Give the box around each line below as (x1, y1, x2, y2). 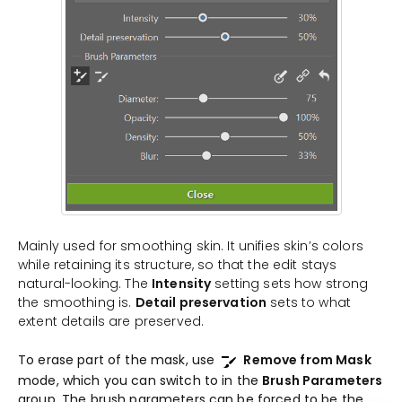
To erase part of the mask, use (18, 351, 219, 370)
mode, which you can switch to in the (18, 371, 263, 390)
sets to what (267, 293, 352, 312)
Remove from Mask (243, 351, 371, 370)
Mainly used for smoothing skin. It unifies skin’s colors (18, 237, 363, 256)
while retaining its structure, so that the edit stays (18, 256, 337, 275)
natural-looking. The (18, 275, 152, 293)
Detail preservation (135, 293, 267, 312)
